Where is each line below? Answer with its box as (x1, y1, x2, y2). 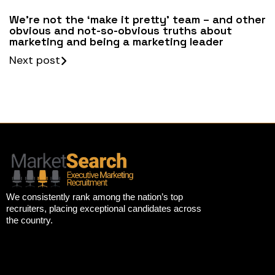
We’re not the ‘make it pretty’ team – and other (9, 12, 266, 27)
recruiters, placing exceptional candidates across (6, 203, 201, 214)
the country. (6, 214, 53, 225)
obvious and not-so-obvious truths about (9, 23, 232, 38)
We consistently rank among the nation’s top (6, 191, 183, 202)
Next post (9, 53, 60, 68)
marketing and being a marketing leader (9, 34, 223, 49)
